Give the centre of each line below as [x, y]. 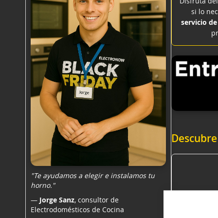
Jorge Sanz [57, 200]
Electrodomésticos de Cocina [77, 209]
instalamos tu [133, 175]
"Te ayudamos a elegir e [71, 175]
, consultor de [97, 200]
